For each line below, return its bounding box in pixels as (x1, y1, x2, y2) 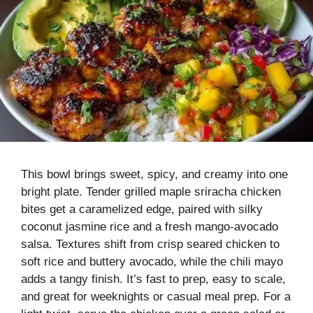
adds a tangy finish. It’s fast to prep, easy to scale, (21, 272, 286, 286)
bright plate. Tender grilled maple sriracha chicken (21, 184, 281, 198)
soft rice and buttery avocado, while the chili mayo (21, 254, 283, 268)
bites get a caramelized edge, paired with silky (21, 202, 263, 216)
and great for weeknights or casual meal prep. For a (21, 289, 291, 303)
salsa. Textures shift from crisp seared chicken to (21, 237, 279, 251)
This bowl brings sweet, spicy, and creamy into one (21, 167, 288, 181)
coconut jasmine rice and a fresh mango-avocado (21, 219, 278, 233)
